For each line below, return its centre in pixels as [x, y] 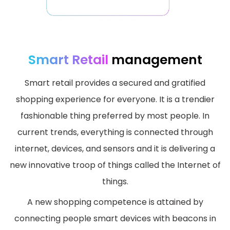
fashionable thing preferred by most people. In [115, 116]
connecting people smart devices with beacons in [115, 219]
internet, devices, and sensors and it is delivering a [115, 149]
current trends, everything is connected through [115, 132]
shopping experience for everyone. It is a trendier [115, 100]
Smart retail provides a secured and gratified [115, 83]
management [155, 60]
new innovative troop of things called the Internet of [115, 165]
